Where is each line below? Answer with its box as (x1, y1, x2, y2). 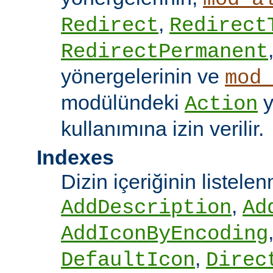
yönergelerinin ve (61, 65, 225, 88)
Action (185, 93, 258, 116)
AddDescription (61, 196, 232, 220)
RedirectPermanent (61, 40, 268, 64)
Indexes (37, 146, 114, 169)
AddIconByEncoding (61, 222, 268, 246)
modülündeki (61, 91, 185, 115)
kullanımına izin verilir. (61, 117, 264, 141)
